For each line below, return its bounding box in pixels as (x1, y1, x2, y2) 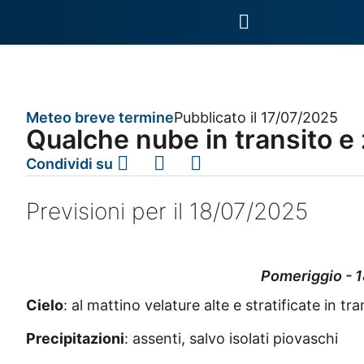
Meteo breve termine (26, 109, 174, 126)
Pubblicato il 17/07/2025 (174, 109, 338, 126)
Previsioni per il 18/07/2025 (26, 197, 308, 225)
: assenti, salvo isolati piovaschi (124, 330, 338, 348)
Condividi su (26, 154, 113, 172)
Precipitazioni (26, 330, 124, 348)
